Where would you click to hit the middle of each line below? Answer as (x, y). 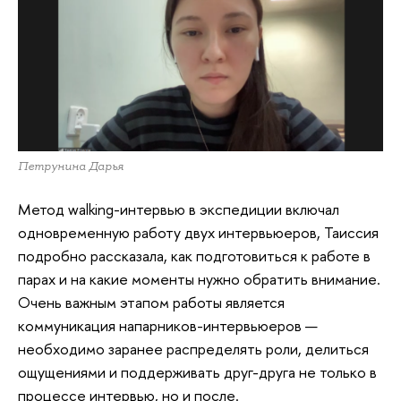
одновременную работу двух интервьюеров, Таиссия (198, 233)
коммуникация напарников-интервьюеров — (168, 326)
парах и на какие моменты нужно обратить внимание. (199, 279)
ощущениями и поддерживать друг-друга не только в (197, 372)
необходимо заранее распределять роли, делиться (193, 349)
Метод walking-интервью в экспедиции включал (179, 209)
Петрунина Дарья (71, 166)
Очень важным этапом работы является (151, 303)
